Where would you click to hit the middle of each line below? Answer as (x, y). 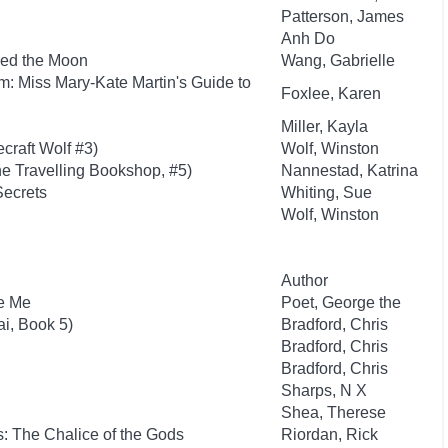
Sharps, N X (324, 390)
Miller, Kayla (324, 126)
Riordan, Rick (329, 434)
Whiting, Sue (326, 192)
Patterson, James (342, 16)
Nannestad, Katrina (349, 170)
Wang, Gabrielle (338, 60)
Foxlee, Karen (331, 93)
